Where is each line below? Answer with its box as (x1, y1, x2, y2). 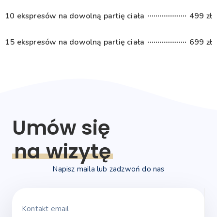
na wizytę (14, 137, 111, 165)
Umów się (12, 113, 110, 141)
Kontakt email (22, 204, 69, 214)
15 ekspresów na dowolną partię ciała (5, 36, 145, 47)
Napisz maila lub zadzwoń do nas (52, 164, 165, 174)
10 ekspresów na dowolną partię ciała (5, 10, 145, 21)
